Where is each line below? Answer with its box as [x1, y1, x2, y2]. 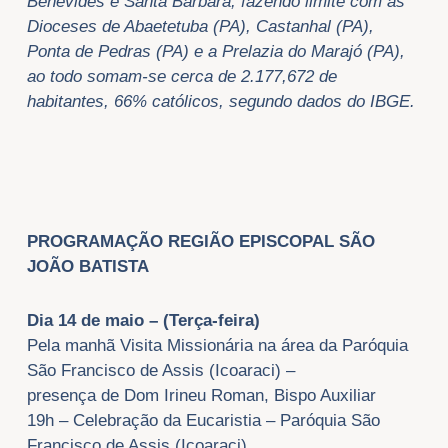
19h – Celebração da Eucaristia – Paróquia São [26, 411, 380, 431]
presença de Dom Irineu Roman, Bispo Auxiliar [26, 386, 376, 406]
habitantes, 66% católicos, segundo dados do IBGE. [26, 92, 415, 112]
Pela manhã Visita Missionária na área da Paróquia [26, 336, 408, 356]
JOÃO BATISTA [26, 256, 149, 276]
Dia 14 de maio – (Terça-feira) [26, 311, 260, 331]
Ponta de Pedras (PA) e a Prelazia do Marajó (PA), [26, 42, 405, 62]
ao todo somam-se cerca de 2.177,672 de [26, 67, 337, 87]
